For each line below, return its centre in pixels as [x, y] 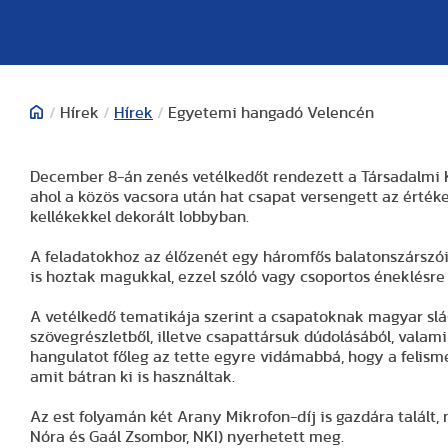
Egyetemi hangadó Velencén [271, 113]
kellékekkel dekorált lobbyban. [139, 217]
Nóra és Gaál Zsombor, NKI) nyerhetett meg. [187, 437]
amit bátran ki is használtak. [132, 377]
